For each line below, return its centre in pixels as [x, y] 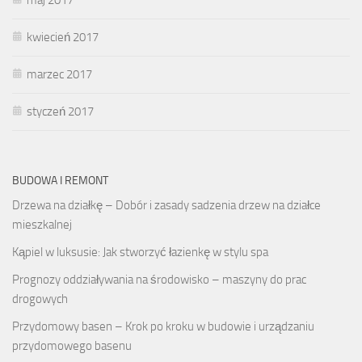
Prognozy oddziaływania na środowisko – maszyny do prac [159, 279]
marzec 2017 [59, 74]
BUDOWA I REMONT [60, 180]
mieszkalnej [42, 224]
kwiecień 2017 [63, 37]
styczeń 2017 [60, 111]
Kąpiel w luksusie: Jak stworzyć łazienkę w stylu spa [140, 252]
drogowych [40, 299]
